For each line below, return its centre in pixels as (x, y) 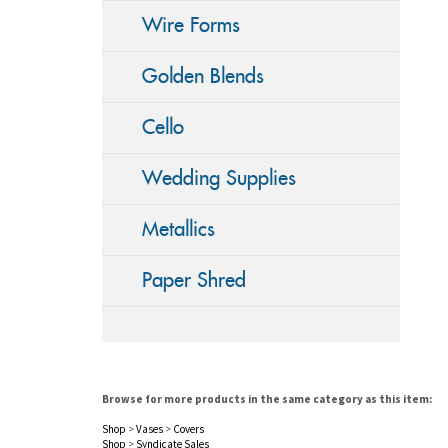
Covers (188, 428)
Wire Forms (191, 25)
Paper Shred (194, 280)
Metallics (178, 229)
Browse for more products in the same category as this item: (267, 398)
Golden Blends (203, 76)
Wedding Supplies (219, 178)
